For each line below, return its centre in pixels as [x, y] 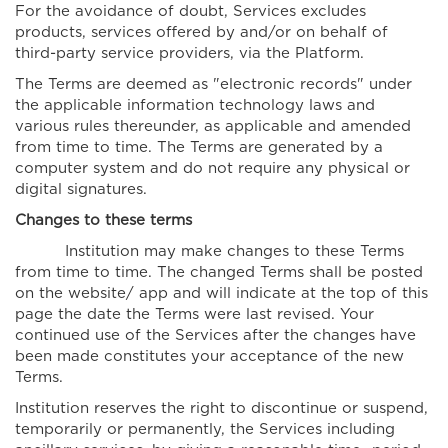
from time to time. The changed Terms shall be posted [219, 272]
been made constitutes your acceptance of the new [209, 356]
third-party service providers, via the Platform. [189, 53]
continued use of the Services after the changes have [215, 335]
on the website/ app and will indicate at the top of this [221, 293]
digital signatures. [81, 189]
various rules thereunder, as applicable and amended [213, 126]
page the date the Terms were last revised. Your [194, 314]
